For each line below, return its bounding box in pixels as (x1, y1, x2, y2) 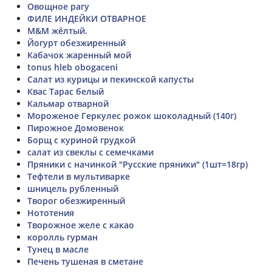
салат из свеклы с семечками (27, 146, 154, 158)
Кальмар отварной (27, 97, 109, 109)
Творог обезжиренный (27, 194, 125, 206)
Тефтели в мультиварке (27, 170, 130, 182)
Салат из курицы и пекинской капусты (27, 73, 194, 85)
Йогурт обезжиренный (27, 36, 126, 49)
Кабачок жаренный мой (27, 49, 131, 61)
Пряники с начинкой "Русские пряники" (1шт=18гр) (27, 158, 248, 170)
